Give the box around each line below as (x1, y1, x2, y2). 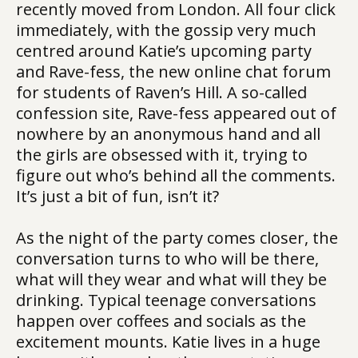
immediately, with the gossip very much (16, 19, 316, 41)
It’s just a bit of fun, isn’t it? (16, 185, 219, 207)
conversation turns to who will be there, (16, 248, 319, 269)
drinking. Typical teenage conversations (16, 289, 316, 311)
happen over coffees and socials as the (16, 310, 306, 332)
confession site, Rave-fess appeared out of (16, 102, 336, 124)
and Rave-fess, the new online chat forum (16, 61, 331, 82)
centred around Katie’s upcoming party (16, 40, 312, 62)
